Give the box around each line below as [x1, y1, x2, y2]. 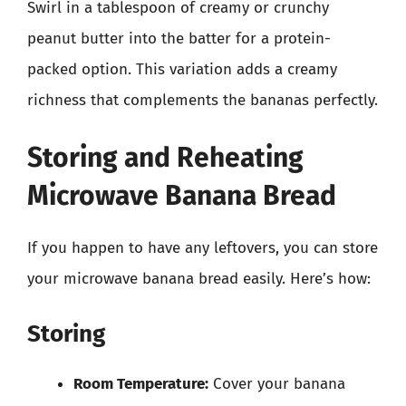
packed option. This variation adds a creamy [27, 59, 337, 79]
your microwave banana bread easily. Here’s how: [27, 269, 371, 288]
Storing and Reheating [27, 141, 304, 174]
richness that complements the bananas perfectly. [27, 90, 378, 110]
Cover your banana [208, 373, 345, 393]
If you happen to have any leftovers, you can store [27, 238, 378, 257]
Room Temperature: [73, 373, 208, 393]
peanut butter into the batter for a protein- [27, 28, 331, 48]
